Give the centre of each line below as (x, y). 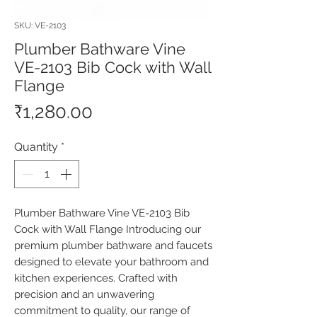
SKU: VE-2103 (40, 25)
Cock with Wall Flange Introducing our (108, 229)
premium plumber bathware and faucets (113, 246)
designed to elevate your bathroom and (111, 262)
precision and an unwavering (84, 294)
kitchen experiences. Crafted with (96, 278)
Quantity (36, 147)
